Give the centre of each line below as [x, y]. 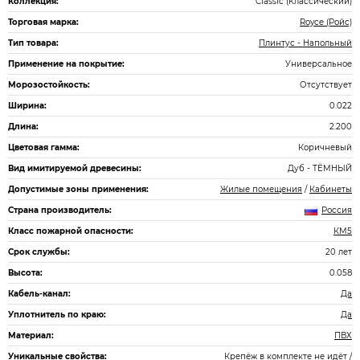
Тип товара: [33, 43]
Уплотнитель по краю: [57, 315]
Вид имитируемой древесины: [75, 168]
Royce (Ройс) [326, 22]
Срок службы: [39, 252]
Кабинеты [331, 189]
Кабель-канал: [39, 294]
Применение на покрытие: [66, 64]
